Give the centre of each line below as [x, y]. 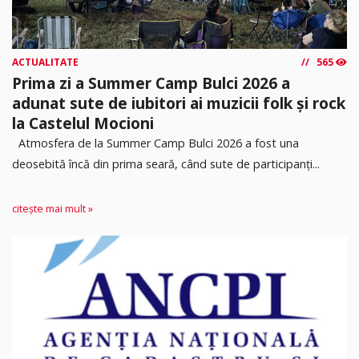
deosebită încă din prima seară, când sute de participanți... [166, 163]
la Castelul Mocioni [83, 123]
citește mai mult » [52, 208]
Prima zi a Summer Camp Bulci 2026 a [151, 83]
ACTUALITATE [45, 62]
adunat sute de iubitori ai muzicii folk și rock [179, 103]
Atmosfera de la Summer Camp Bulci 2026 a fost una [155, 143]
